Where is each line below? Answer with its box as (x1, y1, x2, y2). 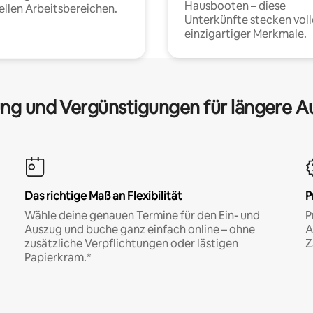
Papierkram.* (24, 249, 91, 265)
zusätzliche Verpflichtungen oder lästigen (24, 235, 238, 251)
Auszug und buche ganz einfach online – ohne (24, 221, 255, 237)
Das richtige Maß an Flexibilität (24, 188, 182, 203)
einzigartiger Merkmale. (184, 26, 307, 41)
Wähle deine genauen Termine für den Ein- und (24, 208, 260, 223)
